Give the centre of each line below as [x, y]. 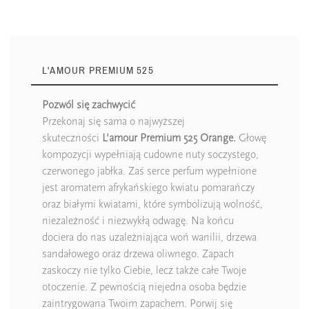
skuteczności [72, 138]
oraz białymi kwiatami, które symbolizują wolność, [152, 204]
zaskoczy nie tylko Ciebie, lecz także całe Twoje [144, 270]
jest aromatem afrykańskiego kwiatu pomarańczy [148, 187]
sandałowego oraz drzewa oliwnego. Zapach [138, 253]
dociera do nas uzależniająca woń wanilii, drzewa [149, 237]
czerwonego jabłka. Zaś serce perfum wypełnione [149, 171]
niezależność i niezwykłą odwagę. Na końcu [138, 220]
